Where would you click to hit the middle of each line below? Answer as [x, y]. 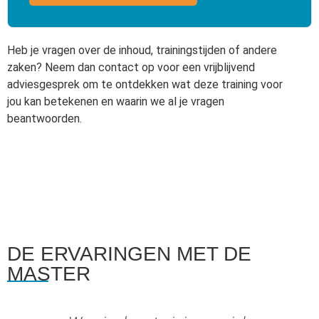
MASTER [49, 273]
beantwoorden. [45, 118]
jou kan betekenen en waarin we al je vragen [116, 101]
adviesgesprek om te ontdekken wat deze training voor [145, 84]
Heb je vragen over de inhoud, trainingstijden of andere [142, 50]
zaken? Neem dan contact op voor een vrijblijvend [131, 67]
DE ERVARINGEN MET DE [129, 253]
